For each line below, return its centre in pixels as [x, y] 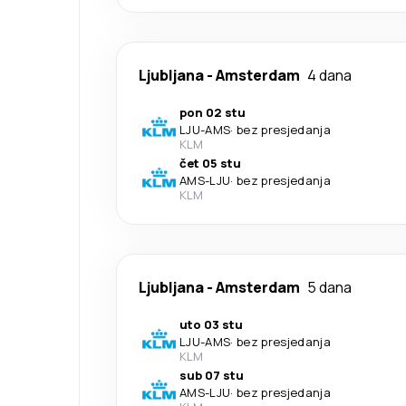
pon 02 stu [213, 113]
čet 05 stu [210, 164]
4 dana [329, 76]
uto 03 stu [211, 325]
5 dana [329, 288]
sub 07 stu [212, 376]
